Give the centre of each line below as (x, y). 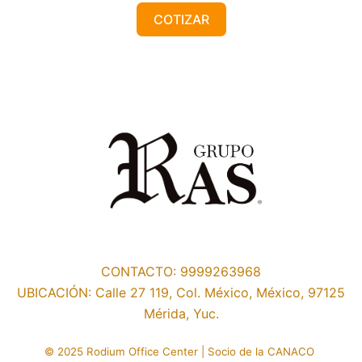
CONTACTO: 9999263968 (181, 272)
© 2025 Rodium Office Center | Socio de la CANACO (181, 352)
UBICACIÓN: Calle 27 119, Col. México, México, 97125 (181, 293)
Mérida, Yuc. (181, 314)
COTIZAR (181, 19)
